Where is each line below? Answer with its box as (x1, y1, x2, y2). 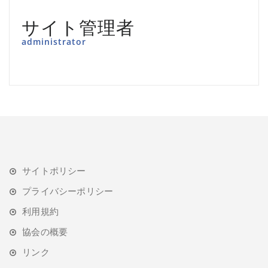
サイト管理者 (22, 14, 135, 39)
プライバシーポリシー (22, 184, 114, 197)
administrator (22, 35, 86, 47)
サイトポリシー (22, 164, 86, 176)
